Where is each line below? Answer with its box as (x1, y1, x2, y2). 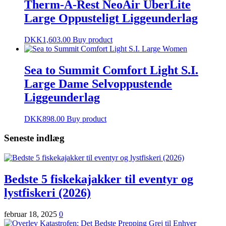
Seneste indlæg (4, 133, 65, 144)
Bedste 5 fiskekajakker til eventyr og (4, 172, 193, 186)
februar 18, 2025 (4, 209, 59, 218)
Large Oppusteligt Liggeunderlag (24, 11, 198, 25)
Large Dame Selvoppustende (24, 77, 172, 90)
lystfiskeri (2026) (4, 186, 91, 199)
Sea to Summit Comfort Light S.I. (24, 63, 198, 77)
